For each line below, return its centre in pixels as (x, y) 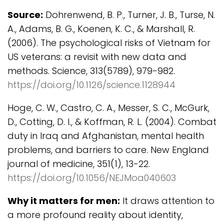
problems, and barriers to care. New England (108, 150)
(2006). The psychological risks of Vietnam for (109, 43)
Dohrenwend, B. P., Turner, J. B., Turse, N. (129, 15)
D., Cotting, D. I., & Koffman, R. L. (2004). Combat (112, 122)
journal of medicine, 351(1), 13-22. (79, 164)
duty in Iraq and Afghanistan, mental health (106, 136)
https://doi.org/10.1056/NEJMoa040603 (92, 178)
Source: (25, 15)
